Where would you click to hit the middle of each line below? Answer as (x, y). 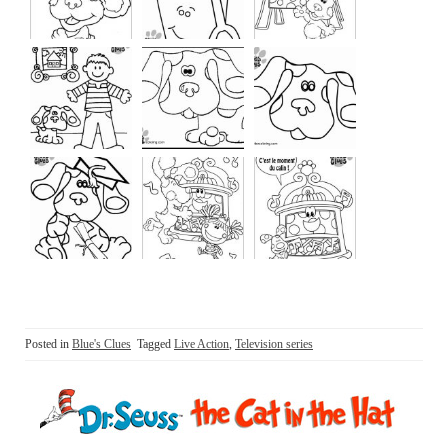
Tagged (155, 344)
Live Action (201, 344)
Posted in (48, 344)
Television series (274, 344)
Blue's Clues (101, 344)
